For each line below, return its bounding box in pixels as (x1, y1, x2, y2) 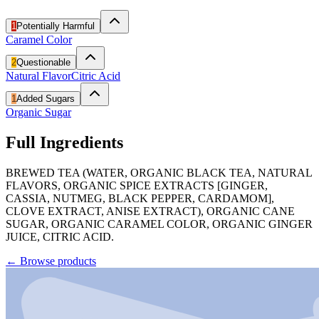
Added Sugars (16, 93, 75, 104)
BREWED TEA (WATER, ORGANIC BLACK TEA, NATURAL (6, 166, 312, 179)
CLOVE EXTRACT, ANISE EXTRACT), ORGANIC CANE (6, 204, 295, 217)
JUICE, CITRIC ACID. (6, 230, 114, 243)
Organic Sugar (6, 105, 71, 118)
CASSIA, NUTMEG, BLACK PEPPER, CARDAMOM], (6, 192, 274, 204)
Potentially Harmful (16, 20, 95, 31)
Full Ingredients (6, 132, 123, 152)
